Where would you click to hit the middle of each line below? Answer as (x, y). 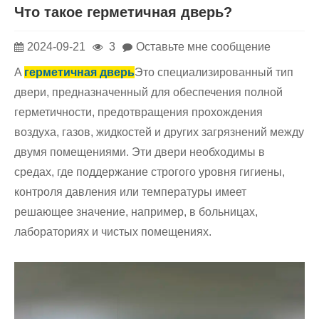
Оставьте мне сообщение (203, 46)
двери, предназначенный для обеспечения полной (148, 93)
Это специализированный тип (214, 73)
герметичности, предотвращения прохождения (138, 113)
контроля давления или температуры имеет (130, 192)
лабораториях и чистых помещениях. (113, 232)
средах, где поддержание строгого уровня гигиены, (150, 172)
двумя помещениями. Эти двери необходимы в (140, 152)
